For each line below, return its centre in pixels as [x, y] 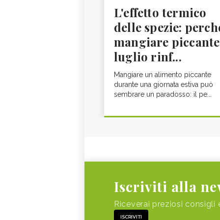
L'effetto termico [160, 12]
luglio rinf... [148, 56]
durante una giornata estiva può [164, 84]
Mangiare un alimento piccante [163, 75]
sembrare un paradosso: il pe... [163, 94]
